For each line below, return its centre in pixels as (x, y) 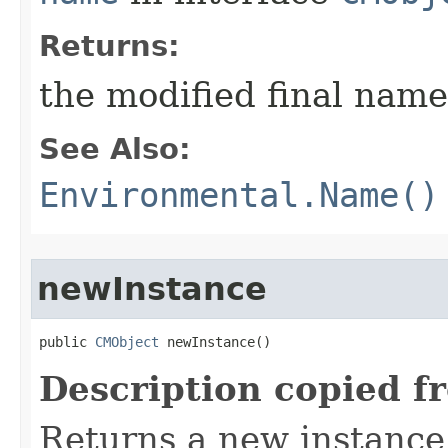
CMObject (127, 342)
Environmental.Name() (239, 195)
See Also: (115, 149)
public (67, 342)
